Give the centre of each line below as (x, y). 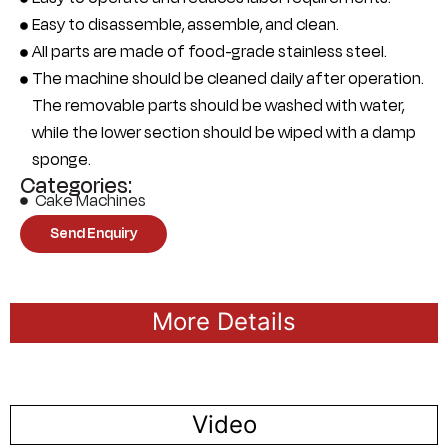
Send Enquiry (93, 233)
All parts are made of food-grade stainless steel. (209, 51)
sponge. (61, 159)
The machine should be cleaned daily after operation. (228, 78)
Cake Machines (90, 200)
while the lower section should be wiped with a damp (224, 132)
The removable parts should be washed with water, (218, 105)
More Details (224, 321)
